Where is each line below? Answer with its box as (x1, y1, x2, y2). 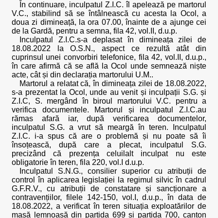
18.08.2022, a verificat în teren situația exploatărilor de (12, 202, 206, 210)
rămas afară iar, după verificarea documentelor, (12, 114, 206, 123)
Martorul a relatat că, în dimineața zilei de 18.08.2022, (19, 79, 206, 88)
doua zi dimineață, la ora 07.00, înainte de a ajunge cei (12, 18, 206, 26)
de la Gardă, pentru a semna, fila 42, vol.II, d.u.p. (12, 27, 177, 35)
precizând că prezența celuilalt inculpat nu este (12, 149, 206, 158)
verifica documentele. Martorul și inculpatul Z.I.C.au (12, 106, 206, 114)
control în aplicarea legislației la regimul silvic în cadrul (12, 176, 206, 184)
